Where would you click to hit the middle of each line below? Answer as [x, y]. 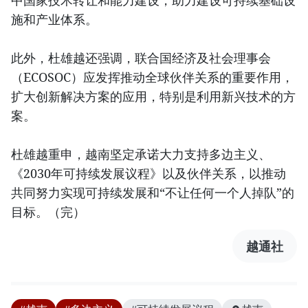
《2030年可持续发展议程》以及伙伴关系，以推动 [148, 173]
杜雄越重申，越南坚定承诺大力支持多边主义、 [141, 154]
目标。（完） [48, 212]
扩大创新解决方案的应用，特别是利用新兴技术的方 [153, 96]
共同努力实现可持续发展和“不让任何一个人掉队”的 [153, 192]
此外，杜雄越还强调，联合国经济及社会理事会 [141, 58]
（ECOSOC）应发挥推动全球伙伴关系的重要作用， [152, 77]
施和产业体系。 [54, 19]
